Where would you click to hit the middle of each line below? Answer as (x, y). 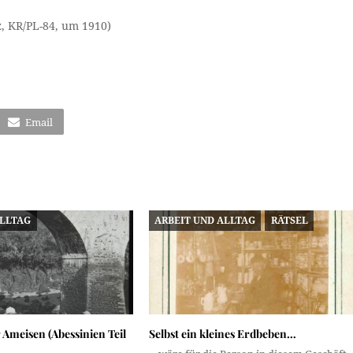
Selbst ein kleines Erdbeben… (222, 334)
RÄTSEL (289, 220)
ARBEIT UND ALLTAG (205, 220)
